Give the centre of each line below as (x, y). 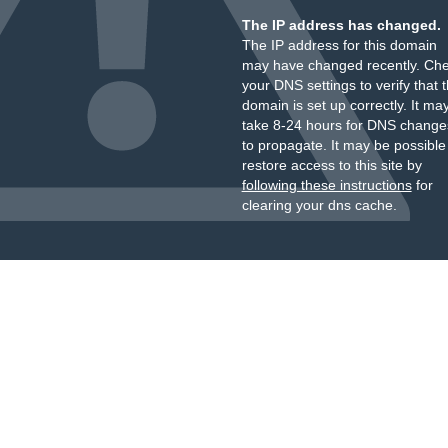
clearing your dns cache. (319, 205)
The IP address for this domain (339, 45)
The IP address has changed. (341, 25)
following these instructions (326, 185)
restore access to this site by (331, 165)
